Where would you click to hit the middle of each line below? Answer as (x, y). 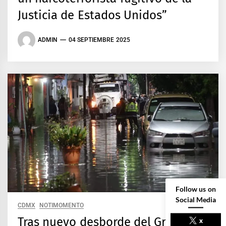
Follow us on (196, 188)
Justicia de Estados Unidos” (92, 15)
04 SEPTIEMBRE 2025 (99, 40)
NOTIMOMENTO (62, 206)
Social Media (196, 199)
